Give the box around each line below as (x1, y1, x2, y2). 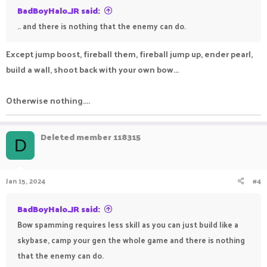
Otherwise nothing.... (6, 93, 90, 108)
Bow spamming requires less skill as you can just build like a (17, 218, 238, 231)
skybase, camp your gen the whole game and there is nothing (17, 233, 245, 247)
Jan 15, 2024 (6, 174, 45, 187)
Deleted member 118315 (41, 129, 141, 144)
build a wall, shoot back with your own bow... (6, 62, 179, 77)
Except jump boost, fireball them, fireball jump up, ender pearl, (6, 46, 253, 61)
